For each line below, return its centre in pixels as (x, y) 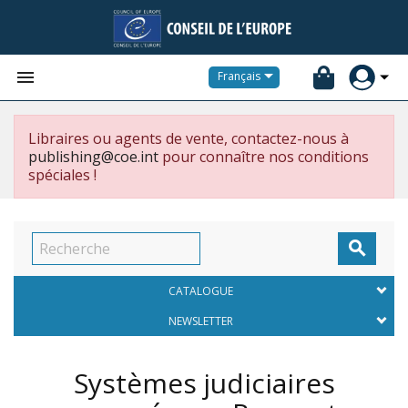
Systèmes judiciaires (204, 383)
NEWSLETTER (200, 321)
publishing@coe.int (93, 157)
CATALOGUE (200, 291)
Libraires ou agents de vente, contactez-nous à (189, 138)
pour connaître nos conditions (264, 157)
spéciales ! (62, 175)
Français (239, 76)
